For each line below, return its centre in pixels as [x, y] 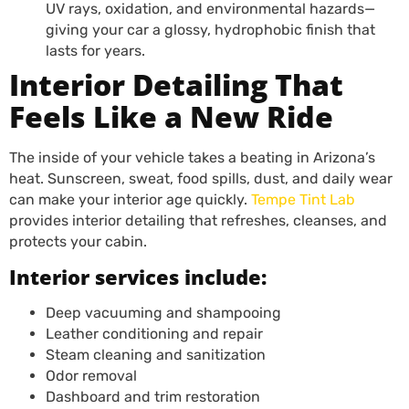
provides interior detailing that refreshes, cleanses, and [198, 220]
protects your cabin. [78, 241]
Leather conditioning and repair [154, 334]
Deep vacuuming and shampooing [163, 313]
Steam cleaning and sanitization [156, 355]
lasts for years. [95, 51]
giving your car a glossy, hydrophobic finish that [210, 30]
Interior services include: [138, 277]
